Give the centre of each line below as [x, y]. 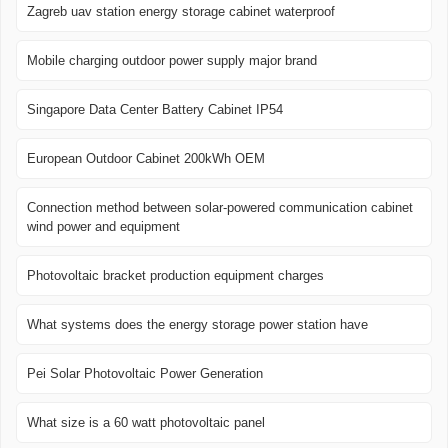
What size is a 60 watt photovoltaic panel [146, 423]
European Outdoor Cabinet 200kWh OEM [146, 159]
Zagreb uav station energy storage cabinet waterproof [181, 12]
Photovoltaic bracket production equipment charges [175, 276]
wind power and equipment [103, 227]
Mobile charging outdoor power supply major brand [172, 61]
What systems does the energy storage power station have [197, 325]
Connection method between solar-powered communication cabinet [220, 208]
